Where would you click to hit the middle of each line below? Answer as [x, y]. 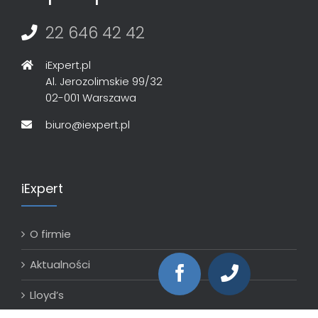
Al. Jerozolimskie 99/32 [104, 82]
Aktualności [60, 265]
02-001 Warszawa [91, 98]
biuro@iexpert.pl [87, 125]
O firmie [50, 234]
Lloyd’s [47, 295]
